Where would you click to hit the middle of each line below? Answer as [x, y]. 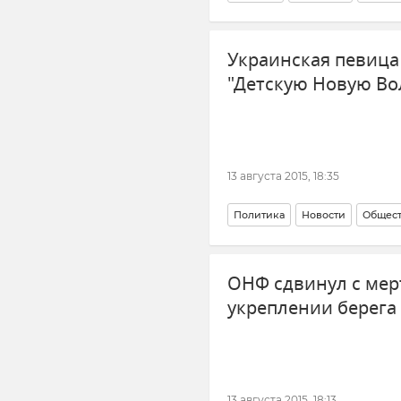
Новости [324, 214]
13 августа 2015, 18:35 [283, 175]
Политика [259, 214]
